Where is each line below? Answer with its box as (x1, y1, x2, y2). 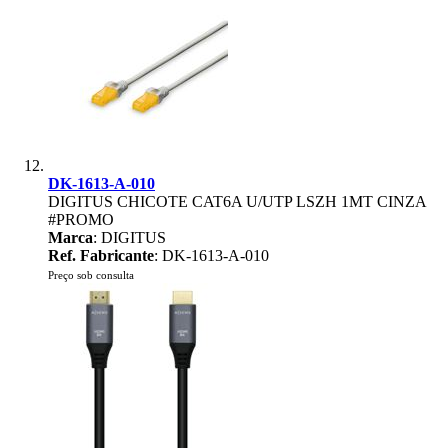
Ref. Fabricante (48, 247, 154, 264)
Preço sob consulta (48, 269, 134, 281)
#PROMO (48, 211, 114, 228)
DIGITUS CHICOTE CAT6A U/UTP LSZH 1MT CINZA (48, 193, 426, 210)
